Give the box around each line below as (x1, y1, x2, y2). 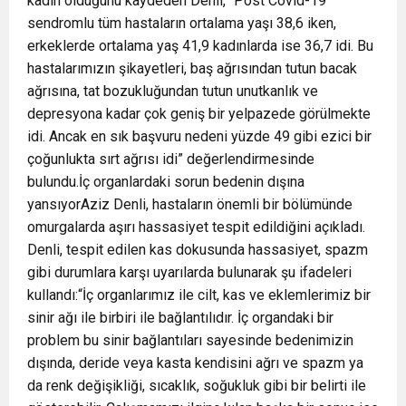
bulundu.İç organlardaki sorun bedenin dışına (27, 172, 304, 190)
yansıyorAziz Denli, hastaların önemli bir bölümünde (27, 195, 353, 213)
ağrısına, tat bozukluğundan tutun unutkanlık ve (27, 82, 318, 100)
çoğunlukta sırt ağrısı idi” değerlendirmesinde (27, 150, 314, 168)
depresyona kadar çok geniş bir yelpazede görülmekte (27, 104, 371, 122)
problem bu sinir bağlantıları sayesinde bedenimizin (27, 331, 353, 349)
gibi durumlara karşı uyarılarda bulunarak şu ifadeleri (27, 263, 352, 281)
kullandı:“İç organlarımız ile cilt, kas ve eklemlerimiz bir (27, 285, 371, 304)
